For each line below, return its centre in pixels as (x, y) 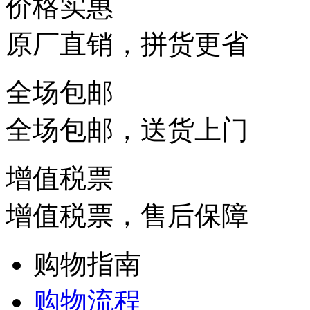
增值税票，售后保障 (127, 216)
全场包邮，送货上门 (127, 130)
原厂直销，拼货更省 (127, 44)
